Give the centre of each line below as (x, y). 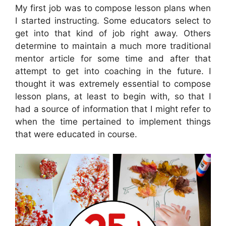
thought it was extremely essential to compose (113, 84)
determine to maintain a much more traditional (113, 46)
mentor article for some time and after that (113, 59)
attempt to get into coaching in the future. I (113, 71)
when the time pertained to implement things (113, 122)
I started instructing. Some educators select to (113, 21)
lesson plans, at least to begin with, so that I (113, 97)
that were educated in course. (76, 134)
